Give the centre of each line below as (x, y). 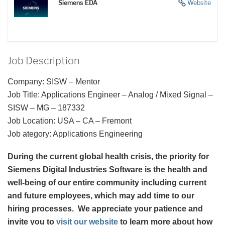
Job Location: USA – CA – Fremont (70, 121)
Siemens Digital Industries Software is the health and (107, 170)
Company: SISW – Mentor (54, 82)
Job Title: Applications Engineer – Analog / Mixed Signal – (110, 95)
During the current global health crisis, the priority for (108, 157)
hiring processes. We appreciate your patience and (105, 209)
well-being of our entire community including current (107, 183)
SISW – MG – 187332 (46, 108)
